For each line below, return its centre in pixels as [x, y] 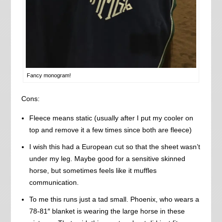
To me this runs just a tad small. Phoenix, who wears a [114, 199]
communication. [54, 182]
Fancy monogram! [49, 75]
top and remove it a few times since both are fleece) [110, 130]
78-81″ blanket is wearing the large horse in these [107, 211]
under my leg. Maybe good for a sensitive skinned [107, 158]
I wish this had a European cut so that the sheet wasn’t [114, 146]
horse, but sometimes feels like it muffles [93, 170]
